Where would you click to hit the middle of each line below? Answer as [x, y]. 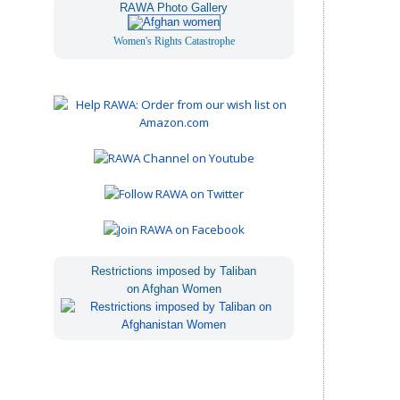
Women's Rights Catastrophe [174, 41]
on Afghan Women [174, 288]
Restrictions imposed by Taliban [174, 271]
